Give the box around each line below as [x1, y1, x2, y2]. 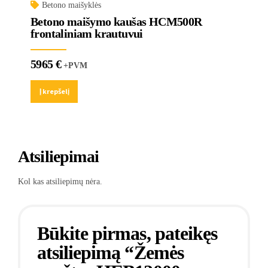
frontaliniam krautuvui [31, 27, 143, 41]
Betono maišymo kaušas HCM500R [31, 15, 202, 29]
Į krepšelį [39, 86, 69, 96]
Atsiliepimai [18, 147, 99, 166]
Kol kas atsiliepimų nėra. [18, 177, 102, 187]
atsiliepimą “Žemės [37, 242, 184, 264]
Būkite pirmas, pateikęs [37, 223, 217, 245]
